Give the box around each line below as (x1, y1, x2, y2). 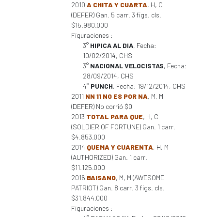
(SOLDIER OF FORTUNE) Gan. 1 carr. (71, 123, 175, 131)
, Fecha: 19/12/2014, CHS (113, 82, 186, 90)
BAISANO (87, 173, 116, 182)
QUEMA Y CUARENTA (87, 143, 153, 151)
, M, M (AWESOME (116, 173, 164, 182)
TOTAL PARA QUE (86, 112, 143, 121)
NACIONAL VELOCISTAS (90, 62, 164, 70)
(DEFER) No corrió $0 (71, 102, 132, 110)
